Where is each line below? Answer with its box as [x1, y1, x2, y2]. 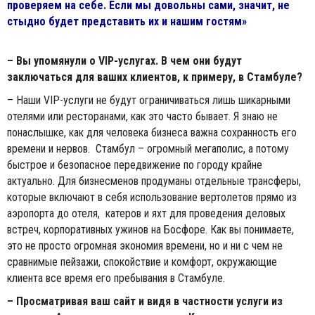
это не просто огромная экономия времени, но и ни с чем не [7, 239, 283, 253]
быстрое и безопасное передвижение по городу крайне [7, 158, 262, 172]
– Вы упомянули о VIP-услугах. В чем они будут [7, 54, 242, 68]
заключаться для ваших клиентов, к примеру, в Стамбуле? [7, 70, 302, 84]
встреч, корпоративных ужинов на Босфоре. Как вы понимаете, [7, 223, 294, 237]
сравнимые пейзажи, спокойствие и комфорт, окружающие [7, 255, 277, 269]
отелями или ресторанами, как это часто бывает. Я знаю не [7, 110, 278, 124]
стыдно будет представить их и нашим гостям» [7, 15, 247, 29]
